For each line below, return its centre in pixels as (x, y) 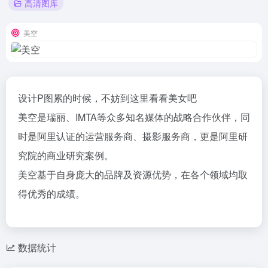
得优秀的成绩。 (51, 193)
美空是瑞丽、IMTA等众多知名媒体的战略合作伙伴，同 (134, 117)
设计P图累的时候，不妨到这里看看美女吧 (107, 98)
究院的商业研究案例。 (66, 155)
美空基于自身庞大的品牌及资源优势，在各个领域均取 (133, 174)
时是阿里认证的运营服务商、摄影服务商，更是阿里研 (133, 136)
